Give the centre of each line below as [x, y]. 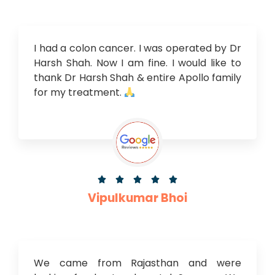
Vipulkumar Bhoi [137, 198]
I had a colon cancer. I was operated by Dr [137, 48]
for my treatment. [79, 92]
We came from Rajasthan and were [137, 263]
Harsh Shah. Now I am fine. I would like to [137, 63]
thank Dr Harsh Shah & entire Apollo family [137, 77]
